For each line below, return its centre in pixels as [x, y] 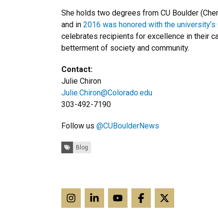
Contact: [77, 69]
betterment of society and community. [125, 48]
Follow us [79, 126]
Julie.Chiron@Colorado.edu [107, 93]
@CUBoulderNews [128, 126]
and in [72, 25]
